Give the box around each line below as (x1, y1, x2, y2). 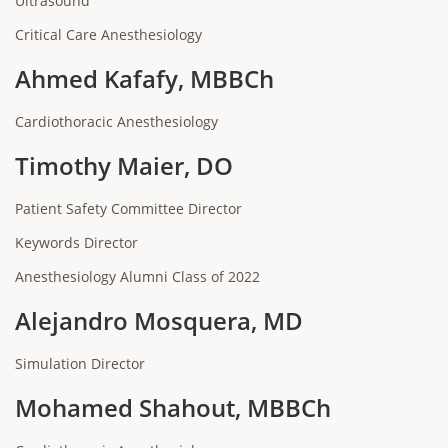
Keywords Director (15, 233, 138, 252)
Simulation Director (15, 354, 145, 373)
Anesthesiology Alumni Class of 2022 (15, 267, 260, 286)
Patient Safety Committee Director (15, 199, 242, 218)
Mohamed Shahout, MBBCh (15, 391, 331, 424)
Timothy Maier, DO (15, 149, 233, 182)
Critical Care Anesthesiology (15, 25, 202, 44)
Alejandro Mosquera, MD (15, 304, 303, 337)
